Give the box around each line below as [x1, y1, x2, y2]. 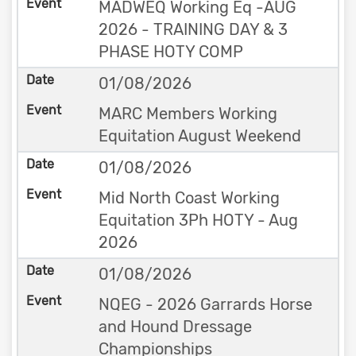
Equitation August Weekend [98, 126, 301, 145]
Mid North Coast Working [98, 188, 280, 207]
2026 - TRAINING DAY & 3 [98, 20, 288, 39]
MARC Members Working [98, 104, 277, 123]
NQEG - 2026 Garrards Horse [98, 295, 312, 314]
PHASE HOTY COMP [98, 42, 243, 61]
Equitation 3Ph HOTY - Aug [98, 211, 298, 230]
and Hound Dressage [98, 317, 252, 336]
